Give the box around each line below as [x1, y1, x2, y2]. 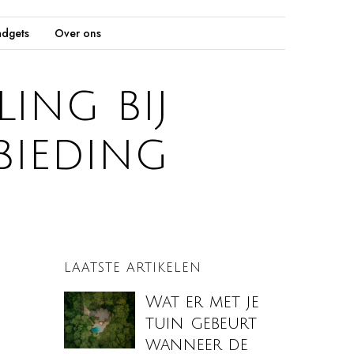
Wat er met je [145, 292, 260, 311]
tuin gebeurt [145, 314, 258, 333]
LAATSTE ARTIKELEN [64, 260, 201, 275]
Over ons [54, 24, 101, 41]
